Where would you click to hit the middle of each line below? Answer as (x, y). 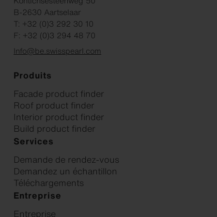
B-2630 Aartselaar (47, 12)
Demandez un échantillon (65, 171)
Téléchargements (49, 183)
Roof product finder (54, 105)
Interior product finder (59, 117)
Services (34, 141)
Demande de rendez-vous (66, 159)
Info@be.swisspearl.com (57, 51)
